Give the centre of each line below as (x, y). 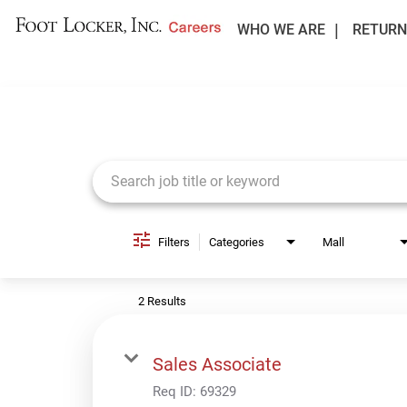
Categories (237, 242)
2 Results (162, 301)
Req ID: (176, 391)
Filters (174, 242)
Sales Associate (217, 364)
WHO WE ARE (281, 30)
